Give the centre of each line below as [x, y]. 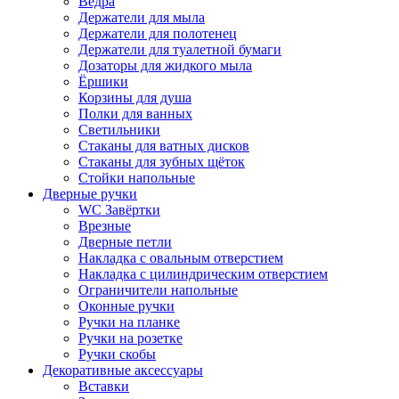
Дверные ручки [90, 193]
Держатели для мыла [142, 17]
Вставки [104, 386]
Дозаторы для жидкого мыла [165, 65]
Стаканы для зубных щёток [162, 161]
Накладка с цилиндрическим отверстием [203, 273]
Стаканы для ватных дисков [164, 145]
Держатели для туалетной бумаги [180, 49]
